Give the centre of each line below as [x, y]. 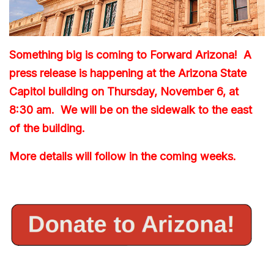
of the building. [47, 128]
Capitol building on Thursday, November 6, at [124, 91]
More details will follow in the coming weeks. [123, 156]
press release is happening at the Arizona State [128, 73]
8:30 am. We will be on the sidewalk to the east [131, 109]
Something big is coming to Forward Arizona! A [130, 54]
